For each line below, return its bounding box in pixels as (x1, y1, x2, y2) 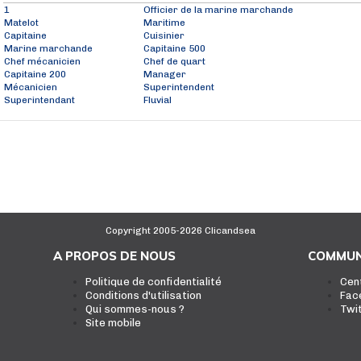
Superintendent (143, 81, 214, 93)
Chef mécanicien (4, 56, 81, 67)
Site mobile (85, 317, 141, 329)
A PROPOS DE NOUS (52, 248, 176, 263)
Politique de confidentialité (85, 276, 222, 288)
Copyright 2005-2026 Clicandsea (106, 225, 255, 236)
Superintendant (4, 94, 75, 106)
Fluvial (143, 94, 172, 106)
